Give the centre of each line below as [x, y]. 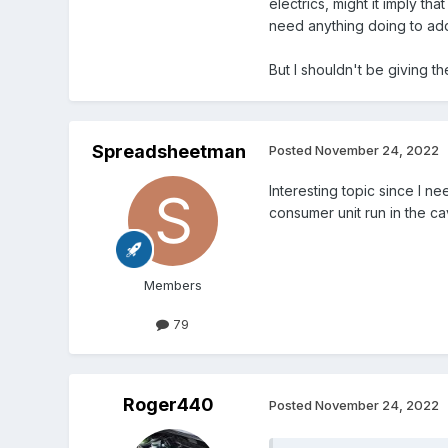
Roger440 [169, 404]
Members [172, 284]
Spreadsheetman [168, 151]
